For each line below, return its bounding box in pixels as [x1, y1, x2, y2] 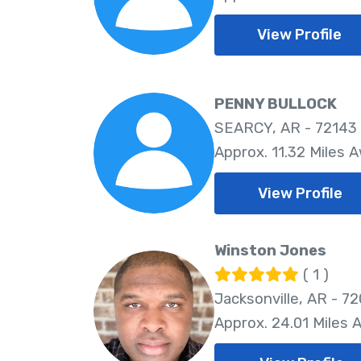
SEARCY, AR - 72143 [214, 119, 357, 138]
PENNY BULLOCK [214, 95, 337, 114]
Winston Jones [214, 241, 326, 259]
